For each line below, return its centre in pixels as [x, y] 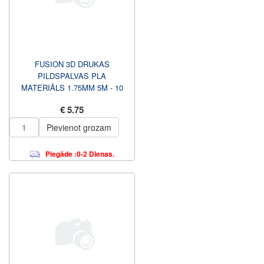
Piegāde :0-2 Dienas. [80, 154]
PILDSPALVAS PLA [72, 76]
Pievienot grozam [79, 127]
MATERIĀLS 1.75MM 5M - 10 [72, 88]
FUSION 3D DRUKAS [72, 64]
